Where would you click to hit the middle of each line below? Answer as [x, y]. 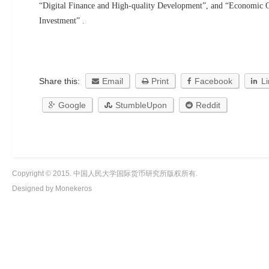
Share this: [61, 81]
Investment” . [62, 21]
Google [72, 105]
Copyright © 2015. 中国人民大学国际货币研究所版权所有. [105, 174]
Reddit [208, 105]
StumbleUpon [141, 105]
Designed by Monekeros [52, 189]
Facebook [213, 81]
